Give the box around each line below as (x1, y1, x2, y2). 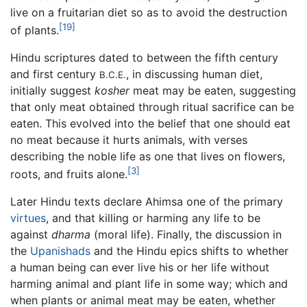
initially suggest (10, 83, 95, 97)
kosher (95, 83, 130, 97)
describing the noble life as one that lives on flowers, (10, 149, 285, 163)
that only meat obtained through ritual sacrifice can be (10, 99, 294, 114)
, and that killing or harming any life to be (46, 211, 260, 225)
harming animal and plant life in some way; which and (10, 277, 288, 291)
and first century (10, 66, 99, 81)
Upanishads (30, 244, 90, 258)
